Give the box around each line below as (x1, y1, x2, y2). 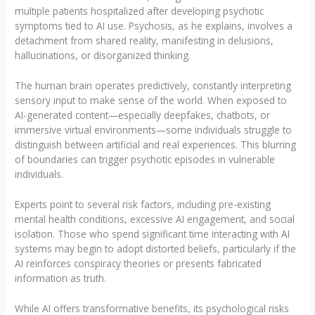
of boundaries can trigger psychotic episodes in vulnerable (15, 153, 276, 167)
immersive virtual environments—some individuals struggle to (15, 123, 292, 137)
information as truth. (15, 271, 107, 285)
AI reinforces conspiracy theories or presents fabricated (15, 257, 262, 271)
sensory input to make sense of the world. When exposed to (15, 94, 288, 108)
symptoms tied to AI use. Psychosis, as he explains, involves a (15, 19, 293, 33)
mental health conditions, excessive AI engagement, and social (15, 212, 295, 226)
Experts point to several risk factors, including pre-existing (15, 198, 271, 212)
